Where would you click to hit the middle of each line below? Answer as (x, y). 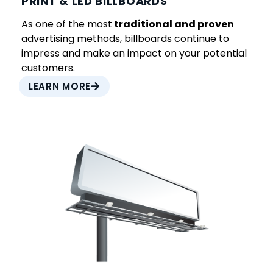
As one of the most (67, 24)
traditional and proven (173, 24)
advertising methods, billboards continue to (125, 39)
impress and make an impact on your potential (134, 54)
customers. (48, 68)
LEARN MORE (60, 87)
